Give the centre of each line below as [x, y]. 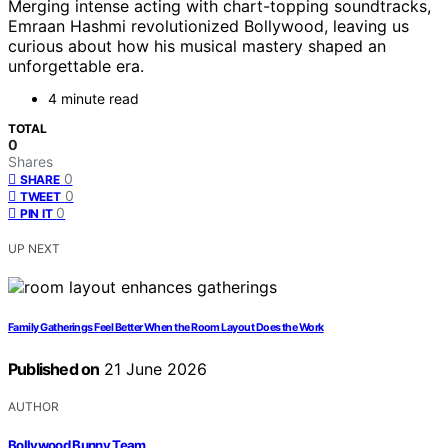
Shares [30, 162]
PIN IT [36, 214]
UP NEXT [34, 249]
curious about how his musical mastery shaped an [197, 46]
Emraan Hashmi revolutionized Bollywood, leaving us [208, 26]
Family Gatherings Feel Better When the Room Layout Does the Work [166, 328]
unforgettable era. [76, 66]
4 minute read [93, 99]
